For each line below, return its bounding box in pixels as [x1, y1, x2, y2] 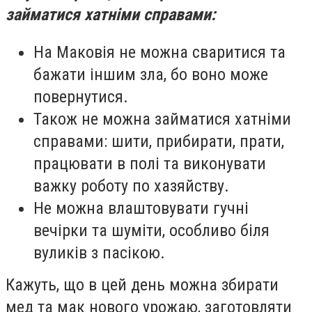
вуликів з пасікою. [33, 242, 165, 263]
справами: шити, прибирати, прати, [33, 131, 284, 151]
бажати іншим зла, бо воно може [33, 64, 268, 84]
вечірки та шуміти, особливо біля [33, 220, 270, 240]
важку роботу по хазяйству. [33, 175, 229, 196]
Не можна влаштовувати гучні [33, 198, 249, 218]
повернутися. [33, 86, 128, 107]
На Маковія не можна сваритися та [33, 42, 286, 62]
